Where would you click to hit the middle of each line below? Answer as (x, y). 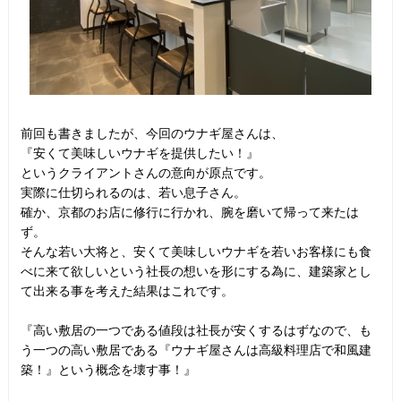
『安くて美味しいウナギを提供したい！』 (139, 152)
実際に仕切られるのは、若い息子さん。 (133, 192)
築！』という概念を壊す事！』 (108, 369)
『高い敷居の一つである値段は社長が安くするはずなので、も (196, 329)
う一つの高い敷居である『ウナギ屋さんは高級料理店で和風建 (196, 349)
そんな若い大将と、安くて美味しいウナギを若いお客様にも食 (196, 251)
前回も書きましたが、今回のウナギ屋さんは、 (152, 132)
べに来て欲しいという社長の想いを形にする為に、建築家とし (196, 270)
